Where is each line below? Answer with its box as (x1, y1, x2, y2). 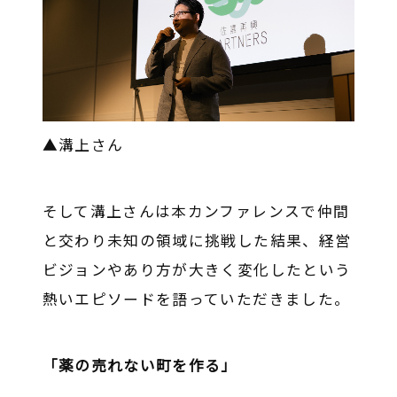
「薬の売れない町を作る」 (42, 354, 237, 376)
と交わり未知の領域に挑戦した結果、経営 (42, 229, 352, 251)
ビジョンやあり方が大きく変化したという (42, 258, 352, 280)
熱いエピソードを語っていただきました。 (42, 287, 351, 309)
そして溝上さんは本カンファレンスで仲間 (42, 199, 350, 222)
